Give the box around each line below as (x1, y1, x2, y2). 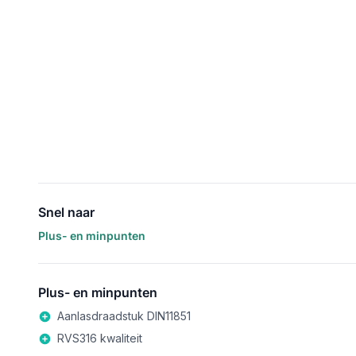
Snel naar (38, 204, 95, 220)
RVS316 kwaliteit (57, 331, 142, 345)
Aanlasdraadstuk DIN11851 (57, 309, 191, 323)
